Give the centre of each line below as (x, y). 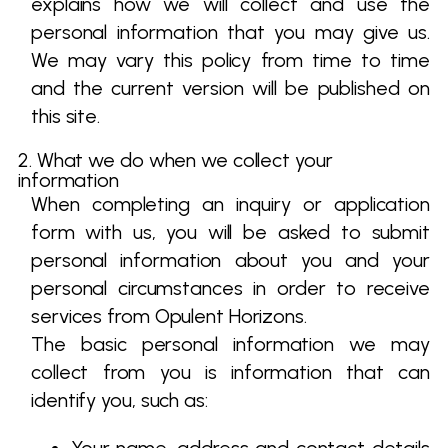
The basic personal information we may (230, 344)
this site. (66, 116)
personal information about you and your (230, 260)
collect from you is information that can (230, 372)
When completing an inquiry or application (230, 204)
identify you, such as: (119, 400)
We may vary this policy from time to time (230, 60)
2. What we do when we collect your (175, 160)
